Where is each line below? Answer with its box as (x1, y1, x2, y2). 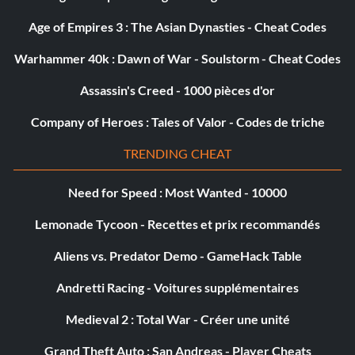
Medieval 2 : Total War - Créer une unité (65, 311, 290, 327)
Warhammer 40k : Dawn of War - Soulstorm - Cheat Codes (14, 51, 341, 67)
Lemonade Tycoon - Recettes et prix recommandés (35, 216, 320, 232)
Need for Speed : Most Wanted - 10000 (68, 185, 287, 200)
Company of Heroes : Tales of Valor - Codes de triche (30, 114, 325, 130)
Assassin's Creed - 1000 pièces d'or (80, 82, 275, 98)
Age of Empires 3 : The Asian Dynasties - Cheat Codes (29, 19, 326, 35)
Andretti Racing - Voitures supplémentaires (56, 280, 299, 296)
